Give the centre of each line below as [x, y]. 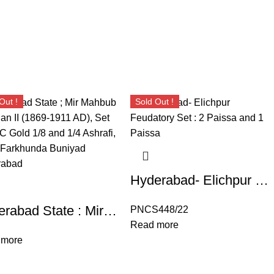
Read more [154, 225]
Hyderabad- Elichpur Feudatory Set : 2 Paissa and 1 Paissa [261, 180]
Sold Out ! [155, 102]
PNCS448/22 [159, 210]
